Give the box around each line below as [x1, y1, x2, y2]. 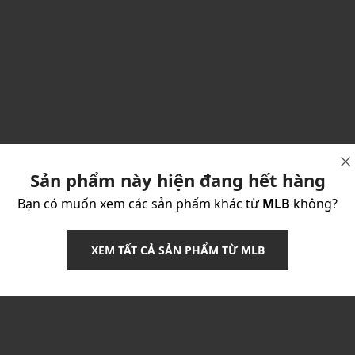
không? [290, 194, 338, 212]
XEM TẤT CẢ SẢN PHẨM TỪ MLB [90, 242, 265, 258]
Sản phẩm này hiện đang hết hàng [29, 167, 326, 192]
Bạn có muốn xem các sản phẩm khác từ [17, 194, 262, 212]
